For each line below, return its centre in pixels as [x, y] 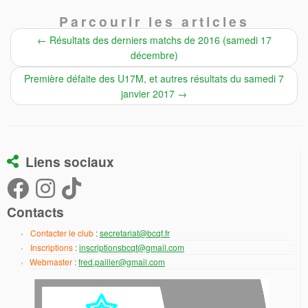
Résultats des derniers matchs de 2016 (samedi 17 [159, 40]
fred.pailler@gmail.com [122, 262]
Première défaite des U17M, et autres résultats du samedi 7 [154, 79]
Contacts [35, 212]
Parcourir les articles [154, 22]
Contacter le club [62, 233]
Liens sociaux [70, 162]
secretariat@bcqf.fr [135, 233]
